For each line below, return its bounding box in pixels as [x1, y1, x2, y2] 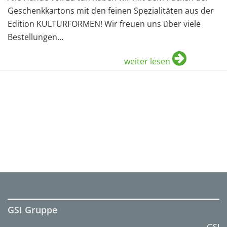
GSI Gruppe [8, 204, 57, 216]
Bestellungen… [8, 31, 63, 43]
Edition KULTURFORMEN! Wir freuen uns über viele [8, 18, 201, 30]
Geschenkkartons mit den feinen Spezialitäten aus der [8, 5, 214, 17]
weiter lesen [124, 56, 170, 67]
